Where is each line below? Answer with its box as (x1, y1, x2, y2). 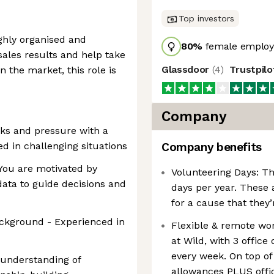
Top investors (179, 13, 234, 23)
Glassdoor (161, 64, 212, 75)
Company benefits (161, 140, 262, 154)
